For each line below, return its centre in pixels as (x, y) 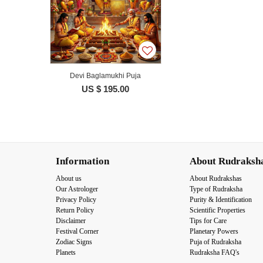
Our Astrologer (77, 189)
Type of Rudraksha (216, 189)
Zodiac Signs (74, 242)
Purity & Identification (221, 199)
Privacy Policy (76, 199)
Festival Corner (77, 231)
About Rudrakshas (216, 178)
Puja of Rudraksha (215, 242)
